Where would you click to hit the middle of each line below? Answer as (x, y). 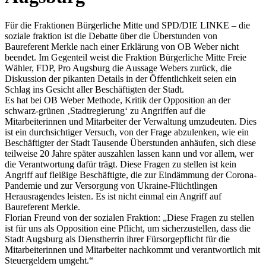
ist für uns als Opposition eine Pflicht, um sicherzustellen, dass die (128, 229)
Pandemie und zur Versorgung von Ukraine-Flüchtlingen (111, 186)
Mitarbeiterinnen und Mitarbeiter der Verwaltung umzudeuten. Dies (131, 122)
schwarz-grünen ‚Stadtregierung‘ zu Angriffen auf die (105, 111)
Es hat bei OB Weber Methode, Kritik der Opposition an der (118, 100)
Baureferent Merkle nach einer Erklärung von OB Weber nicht (122, 47)
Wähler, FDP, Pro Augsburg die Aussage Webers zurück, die (118, 68)
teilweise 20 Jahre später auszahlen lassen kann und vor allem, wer (129, 154)
